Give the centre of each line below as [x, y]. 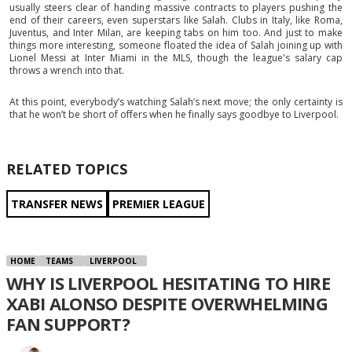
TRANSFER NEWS [57, 204]
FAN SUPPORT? [68, 324]
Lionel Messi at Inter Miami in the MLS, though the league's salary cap [176, 58]
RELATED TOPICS [67, 169]
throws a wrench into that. [67, 71]
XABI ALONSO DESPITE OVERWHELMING [167, 304]
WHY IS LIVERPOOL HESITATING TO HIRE [168, 283]
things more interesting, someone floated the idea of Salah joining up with [176, 46]
